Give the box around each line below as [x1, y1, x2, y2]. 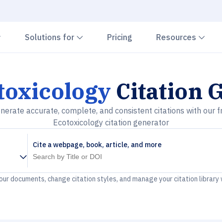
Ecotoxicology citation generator [53, 117, 169, 127]
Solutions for [25, 32, 76, 42]
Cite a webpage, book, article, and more [33, 140, 162, 149]
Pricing [107, 32, 132, 42]
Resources [156, 32, 198, 42]
